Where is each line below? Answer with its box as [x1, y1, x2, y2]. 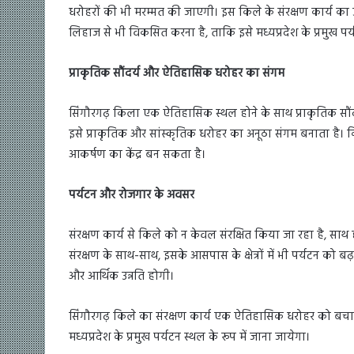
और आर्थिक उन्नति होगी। [69, 267, 174, 287]
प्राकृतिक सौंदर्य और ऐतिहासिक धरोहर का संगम [69, 64, 284, 84]
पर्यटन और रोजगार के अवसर [69, 186, 194, 205]
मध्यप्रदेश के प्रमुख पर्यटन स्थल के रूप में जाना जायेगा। [69, 328, 310, 348]
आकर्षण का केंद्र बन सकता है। [69, 145, 205, 165]
